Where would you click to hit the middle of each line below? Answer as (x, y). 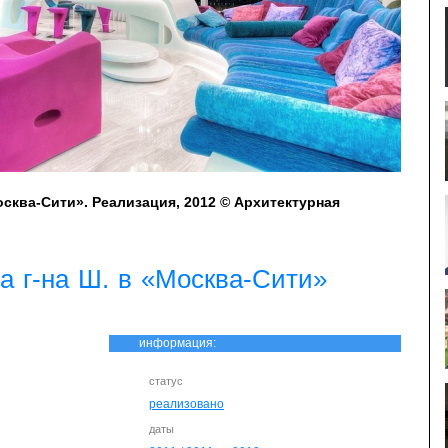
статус (166, 381)
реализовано (186, 404)
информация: (177, 343)
